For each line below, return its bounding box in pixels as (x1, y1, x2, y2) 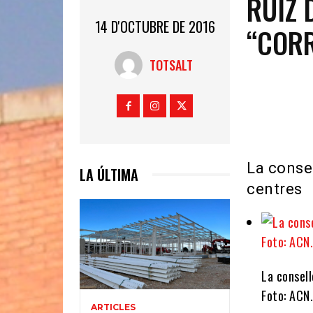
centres (247, 180, 303, 198)
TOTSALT (150, 55, 194, 74)
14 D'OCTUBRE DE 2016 (94, 15, 215, 37)
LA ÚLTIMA (80, 163, 138, 185)
